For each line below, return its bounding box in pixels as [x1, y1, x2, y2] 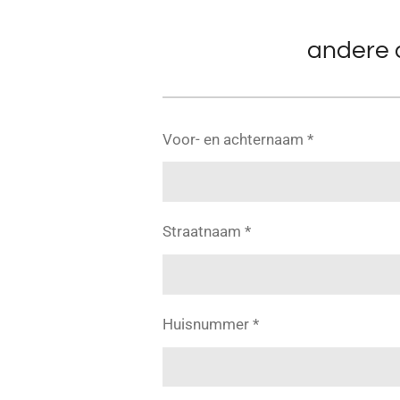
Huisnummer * [162, 314, 259, 333]
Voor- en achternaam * [162, 129, 313, 148]
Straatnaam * [162, 222, 251, 241]
